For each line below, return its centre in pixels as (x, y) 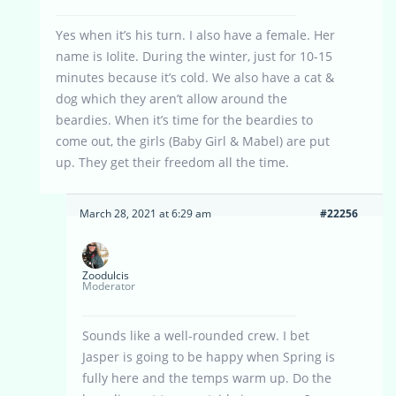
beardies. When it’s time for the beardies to (184, 120)
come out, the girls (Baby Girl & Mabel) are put (193, 141)
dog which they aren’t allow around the (171, 99)
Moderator (109, 286)
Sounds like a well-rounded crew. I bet (196, 336)
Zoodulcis (106, 276)
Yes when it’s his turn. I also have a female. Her (195, 35)
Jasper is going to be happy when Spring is (209, 357)
